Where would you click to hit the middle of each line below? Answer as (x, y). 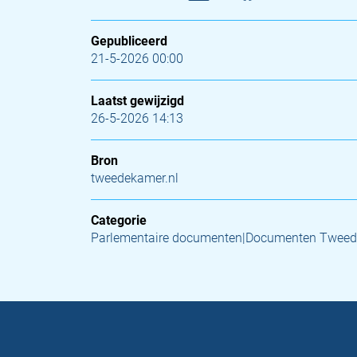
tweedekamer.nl (135, 178)
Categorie (119, 220)
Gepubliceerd (129, 41)
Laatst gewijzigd (137, 101)
